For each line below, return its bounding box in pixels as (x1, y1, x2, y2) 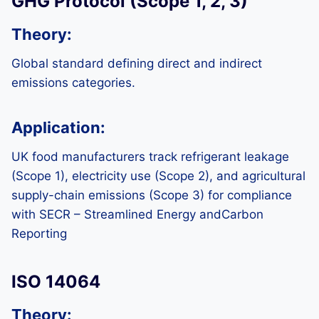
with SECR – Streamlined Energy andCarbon (11, 207, 263, 221)
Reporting (11, 226, 67, 241)
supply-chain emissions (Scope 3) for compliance (11, 188, 292, 202)
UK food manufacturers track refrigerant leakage (11, 150, 289, 164)
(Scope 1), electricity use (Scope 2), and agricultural (11, 169, 305, 183)
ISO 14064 (11, 271, 100, 292)
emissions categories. (11, 75, 135, 90)
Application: (11, 118, 105, 137)
